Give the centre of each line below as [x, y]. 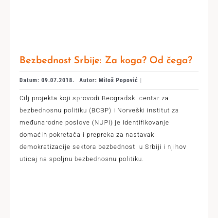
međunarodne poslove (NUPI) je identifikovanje [94, 122]
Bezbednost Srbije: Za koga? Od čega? [106, 61]
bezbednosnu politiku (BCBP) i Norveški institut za [99, 110]
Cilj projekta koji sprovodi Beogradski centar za [94, 98]
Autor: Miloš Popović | [110, 80]
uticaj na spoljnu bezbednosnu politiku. [82, 159]
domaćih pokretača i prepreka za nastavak [87, 135]
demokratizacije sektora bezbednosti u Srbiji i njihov [103, 147]
